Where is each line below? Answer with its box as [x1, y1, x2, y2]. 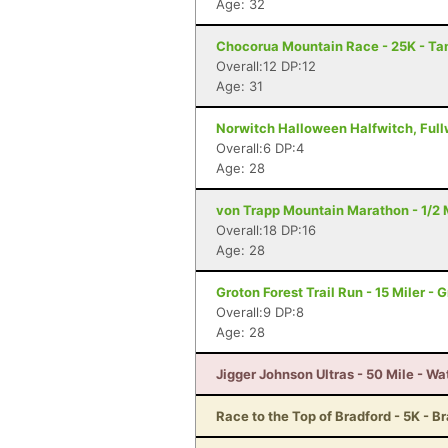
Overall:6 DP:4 [216, 140, 304, 156]
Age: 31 [216, 78, 263, 94]
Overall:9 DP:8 [216, 304, 304, 320]
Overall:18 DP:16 [216, 222, 316, 238]
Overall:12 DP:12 [216, 58, 316, 74]
